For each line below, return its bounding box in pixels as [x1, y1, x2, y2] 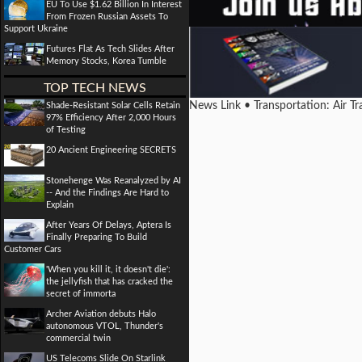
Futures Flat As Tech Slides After [46, 44, 175, 53]
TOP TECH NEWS [44, 82, 146, 95]
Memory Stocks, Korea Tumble [46, 57, 166, 65]
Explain [46, 200, 74, 209]
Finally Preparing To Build [46, 233, 147, 242]
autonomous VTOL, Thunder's [46, 322, 163, 330]
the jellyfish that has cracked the [46, 277, 173, 286]
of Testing [46, 125, 86, 134]
